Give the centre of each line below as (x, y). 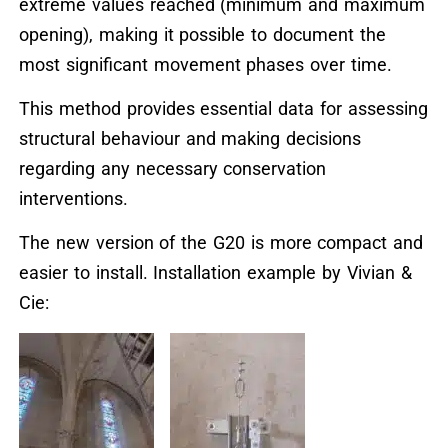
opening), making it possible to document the (202, 34)
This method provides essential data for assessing (223, 109)
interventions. (73, 199)
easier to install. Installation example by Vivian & (215, 273)
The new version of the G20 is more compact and (221, 243)
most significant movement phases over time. (205, 64)
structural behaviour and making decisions (190, 139)
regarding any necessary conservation (172, 169)
